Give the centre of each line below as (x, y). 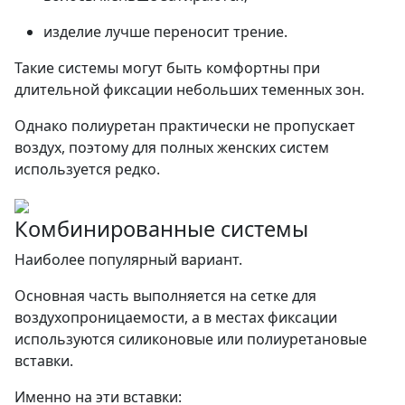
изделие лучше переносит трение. (165, 31)
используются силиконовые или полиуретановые (191, 339)
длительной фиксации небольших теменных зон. (189, 89)
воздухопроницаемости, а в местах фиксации (176, 317)
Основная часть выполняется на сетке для (165, 295)
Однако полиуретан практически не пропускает (185, 125)
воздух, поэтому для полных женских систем (172, 147)
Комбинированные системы (161, 228)
